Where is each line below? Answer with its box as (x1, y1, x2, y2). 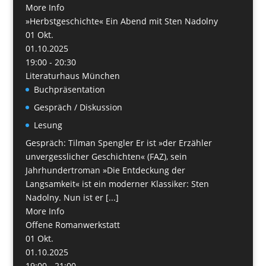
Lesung (33, 119, 62, 131)
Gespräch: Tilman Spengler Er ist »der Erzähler (25, 137, 212, 148)
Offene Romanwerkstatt (25, 218, 120, 230)
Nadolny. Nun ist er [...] (25, 191, 119, 203)
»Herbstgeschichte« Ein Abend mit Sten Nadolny (25, 15, 218, 27)
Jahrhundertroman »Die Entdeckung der (25, 164, 185, 176)
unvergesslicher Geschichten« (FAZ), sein (25, 150, 187, 162)
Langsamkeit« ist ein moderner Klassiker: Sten (25, 178, 209, 189)
